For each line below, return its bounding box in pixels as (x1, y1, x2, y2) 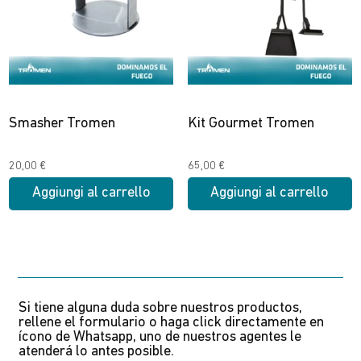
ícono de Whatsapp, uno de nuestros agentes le (18, 330, 301, 346)
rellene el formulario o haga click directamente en (18, 315, 324, 331)
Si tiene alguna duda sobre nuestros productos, (18, 301, 302, 317)
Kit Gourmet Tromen (187, 115, 314, 131)
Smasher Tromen (9, 115, 116, 131)
